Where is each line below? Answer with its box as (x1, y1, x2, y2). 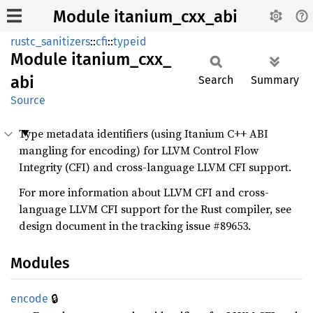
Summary (251, 73, 299, 87)
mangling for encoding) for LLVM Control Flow (19, 143, 259, 158)
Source (10, 94, 45, 107)
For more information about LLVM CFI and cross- (19, 184, 269, 200)
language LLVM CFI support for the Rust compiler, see (19, 201, 291, 217)
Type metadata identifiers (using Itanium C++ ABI (19, 126, 268, 141)
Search (198, 73, 233, 87)
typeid (113, 35, 147, 48)
